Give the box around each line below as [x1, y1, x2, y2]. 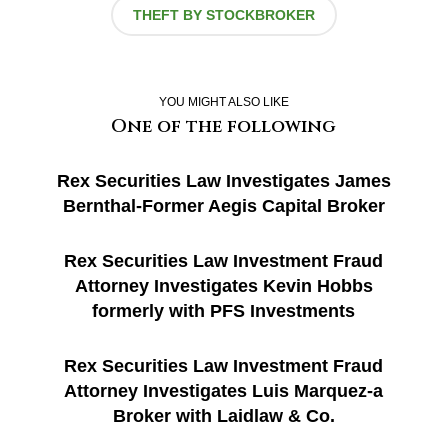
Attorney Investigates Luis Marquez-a [64, 381, 384, 402]
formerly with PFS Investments [92, 301, 356, 322]
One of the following [111, 114, 337, 140]
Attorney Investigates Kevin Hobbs [74, 276, 373, 297]
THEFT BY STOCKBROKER [132, 7, 315, 24]
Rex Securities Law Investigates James [56, 171, 391, 192]
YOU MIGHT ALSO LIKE [158, 95, 289, 110]
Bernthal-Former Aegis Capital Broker [62, 196, 385, 217]
